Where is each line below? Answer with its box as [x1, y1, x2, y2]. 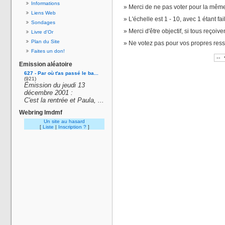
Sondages [31, 20, 55, 25]
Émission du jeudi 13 [24, 81, 85, 89]
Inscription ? [58, 124, 86, 130]
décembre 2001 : [24, 89, 73, 96]
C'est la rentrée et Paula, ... [24, 96, 104, 104]
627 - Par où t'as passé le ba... [24, 70, 98, 76]
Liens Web [31, 10, 56, 16]
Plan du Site [31, 39, 60, 44]
